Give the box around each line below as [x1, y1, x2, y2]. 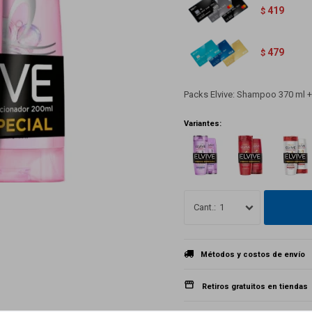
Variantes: [184, 119, 221, 129]
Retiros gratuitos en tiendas [202, 282, 308, 292]
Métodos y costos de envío [201, 250, 305, 260]
